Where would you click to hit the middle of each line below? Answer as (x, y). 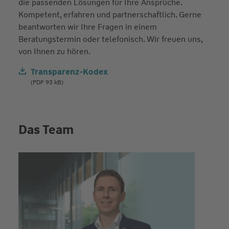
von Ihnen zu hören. (54, 51)
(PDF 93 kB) (47, 82)
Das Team (46, 130)
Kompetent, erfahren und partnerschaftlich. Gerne (110, 14)
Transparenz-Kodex (69, 72)
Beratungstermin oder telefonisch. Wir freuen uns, (110, 39)
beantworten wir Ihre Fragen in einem (87, 27)
